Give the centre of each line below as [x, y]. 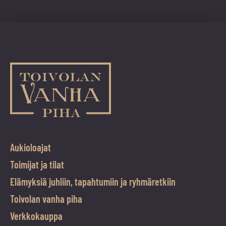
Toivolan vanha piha [46, 199]
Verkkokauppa [36, 216]
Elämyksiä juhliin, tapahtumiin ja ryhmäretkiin [93, 182]
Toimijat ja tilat [37, 165]
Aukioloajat [31, 148]
